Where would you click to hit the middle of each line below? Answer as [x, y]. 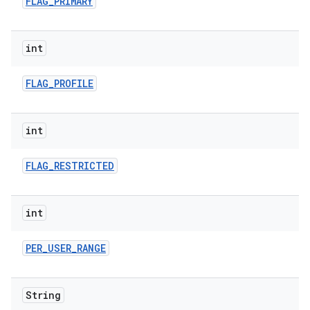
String [43, 295]
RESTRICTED [84, 166]
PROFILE [74, 83]
